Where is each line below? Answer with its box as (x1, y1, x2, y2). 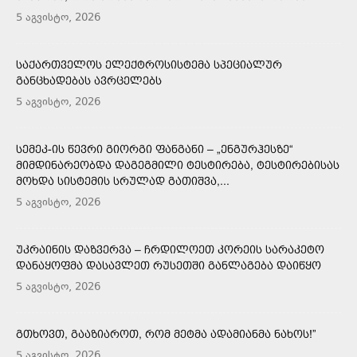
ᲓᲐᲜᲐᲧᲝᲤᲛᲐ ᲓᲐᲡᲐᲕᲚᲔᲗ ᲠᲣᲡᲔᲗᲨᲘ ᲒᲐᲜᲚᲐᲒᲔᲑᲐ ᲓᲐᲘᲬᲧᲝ (16, 258, 321, 272)
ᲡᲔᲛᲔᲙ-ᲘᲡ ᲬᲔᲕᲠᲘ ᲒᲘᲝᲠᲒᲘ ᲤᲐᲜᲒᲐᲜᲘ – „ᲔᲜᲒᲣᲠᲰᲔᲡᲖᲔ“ (16, 142, 293, 155)
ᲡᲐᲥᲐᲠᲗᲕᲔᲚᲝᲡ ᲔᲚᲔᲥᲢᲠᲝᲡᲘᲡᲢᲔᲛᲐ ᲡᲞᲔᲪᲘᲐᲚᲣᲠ (16, 57, 282, 71)
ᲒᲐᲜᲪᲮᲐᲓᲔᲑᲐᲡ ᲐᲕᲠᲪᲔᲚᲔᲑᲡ (16, 73, 162, 87)
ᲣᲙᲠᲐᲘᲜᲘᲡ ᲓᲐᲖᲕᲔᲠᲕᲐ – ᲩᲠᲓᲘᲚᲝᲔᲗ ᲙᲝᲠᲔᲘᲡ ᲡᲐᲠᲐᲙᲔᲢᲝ (16, 242, 324, 256)
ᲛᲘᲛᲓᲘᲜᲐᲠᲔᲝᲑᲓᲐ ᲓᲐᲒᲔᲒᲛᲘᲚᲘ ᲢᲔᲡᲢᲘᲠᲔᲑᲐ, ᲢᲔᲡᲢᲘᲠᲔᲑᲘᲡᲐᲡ (16, 158, 339, 171)
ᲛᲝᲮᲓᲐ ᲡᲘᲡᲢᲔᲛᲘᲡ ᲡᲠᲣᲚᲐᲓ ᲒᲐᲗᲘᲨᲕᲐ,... (16, 174, 229, 187)
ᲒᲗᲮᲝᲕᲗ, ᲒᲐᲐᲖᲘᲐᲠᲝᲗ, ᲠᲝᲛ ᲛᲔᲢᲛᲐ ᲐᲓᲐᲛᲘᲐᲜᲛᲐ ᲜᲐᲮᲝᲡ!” (16, 327, 316, 340)
